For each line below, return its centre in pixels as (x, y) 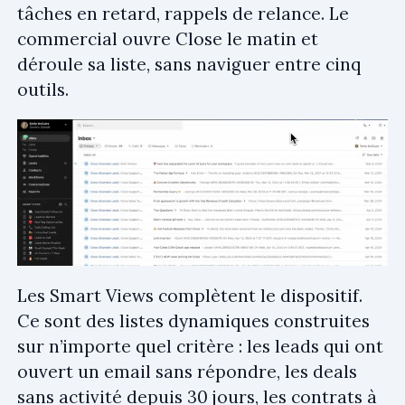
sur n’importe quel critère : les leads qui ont (200, 347)
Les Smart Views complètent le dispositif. (190, 296)
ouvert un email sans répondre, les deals (187, 372)
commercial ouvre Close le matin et (168, 38)
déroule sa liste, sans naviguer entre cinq (189, 64)
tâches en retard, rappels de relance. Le (183, 13)
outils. (43, 89)
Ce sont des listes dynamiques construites (193, 321)
